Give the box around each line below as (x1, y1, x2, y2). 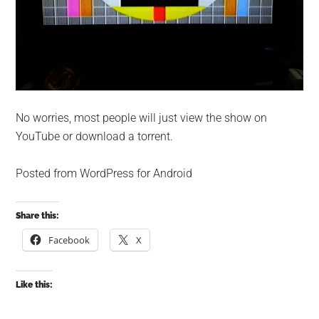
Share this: (16, 210, 60, 221)
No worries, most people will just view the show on (16, 110, 268, 125)
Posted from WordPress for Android (16, 166, 193, 180)
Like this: (16, 279, 53, 290)
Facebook (48, 233, 90, 246)
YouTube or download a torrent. (16, 129, 174, 143)
